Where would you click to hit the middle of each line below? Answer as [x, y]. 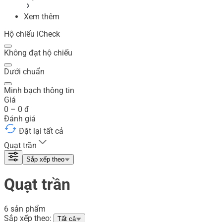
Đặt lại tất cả [40, 131]
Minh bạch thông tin [39, 90]
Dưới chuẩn [24, 71]
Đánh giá [20, 118]
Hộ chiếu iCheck [32, 34]
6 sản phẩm [25, 209]
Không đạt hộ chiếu [38, 53]
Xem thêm [42, 16]
